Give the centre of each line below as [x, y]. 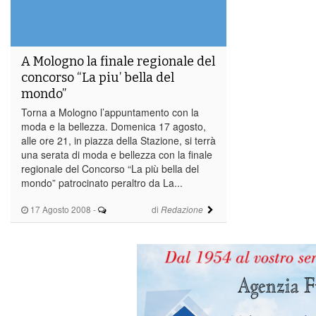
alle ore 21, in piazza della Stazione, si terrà [119, 140]
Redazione [182, 209]
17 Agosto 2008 [60, 209]
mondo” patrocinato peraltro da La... [102, 182]
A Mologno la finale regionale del [118, 61]
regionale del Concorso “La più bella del [110, 168]
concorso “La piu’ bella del [98, 77]
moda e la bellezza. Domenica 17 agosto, [114, 126]
